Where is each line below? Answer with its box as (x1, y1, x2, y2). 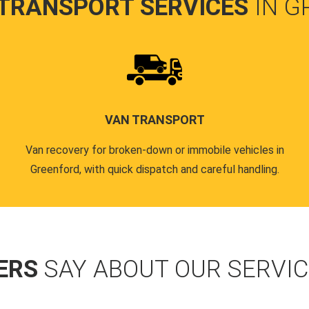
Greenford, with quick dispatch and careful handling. (30, 163, 279, 176)
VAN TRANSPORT (104, 112, 205, 127)
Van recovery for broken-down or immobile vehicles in (25, 143, 284, 157)
